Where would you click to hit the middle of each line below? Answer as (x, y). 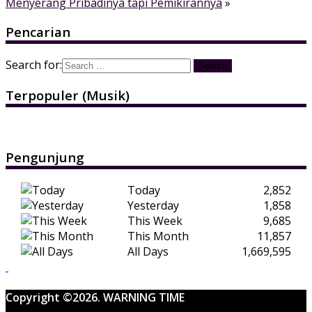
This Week (155, 220)
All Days (148, 251)
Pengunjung (45, 157)
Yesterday (153, 205)
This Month (158, 236)
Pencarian (38, 32)
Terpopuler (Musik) (68, 95)
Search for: (34, 65)
